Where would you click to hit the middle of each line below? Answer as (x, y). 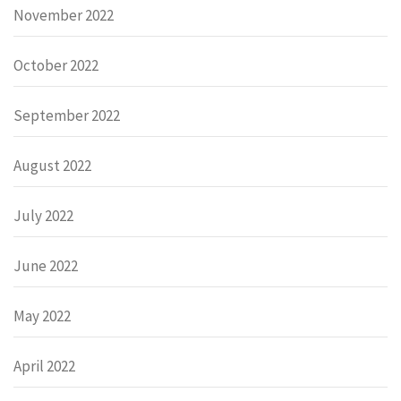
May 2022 (42, 316)
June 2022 (46, 266)
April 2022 (44, 367)
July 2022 (43, 216)
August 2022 (52, 166)
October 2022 (56, 66)
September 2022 (67, 116)
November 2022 (64, 16)
